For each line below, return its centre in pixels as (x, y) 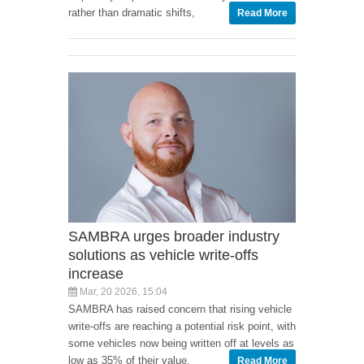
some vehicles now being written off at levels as (181, 344)
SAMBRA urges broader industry (174, 237)
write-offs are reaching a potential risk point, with (182, 327)
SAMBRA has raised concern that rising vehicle (180, 310)
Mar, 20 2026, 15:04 (122, 292)
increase (96, 274)
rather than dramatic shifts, (132, 12)
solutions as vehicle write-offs (163, 256)
